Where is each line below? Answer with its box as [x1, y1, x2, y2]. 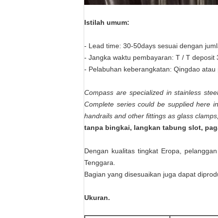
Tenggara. [84, 159, 115, 166]
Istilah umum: [84, 18, 129, 26]
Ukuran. [84, 194, 110, 201]
